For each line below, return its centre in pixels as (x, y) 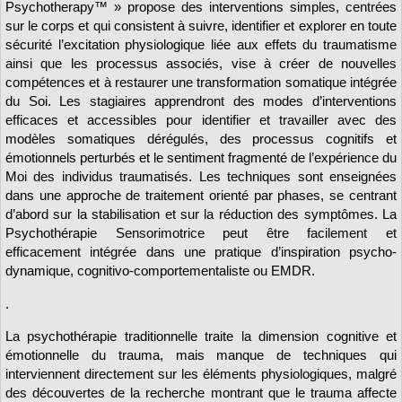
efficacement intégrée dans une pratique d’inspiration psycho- (201, 252)
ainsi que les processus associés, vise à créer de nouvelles (201, 64)
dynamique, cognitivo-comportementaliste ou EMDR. (160, 271)
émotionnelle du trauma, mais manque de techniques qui (201, 355)
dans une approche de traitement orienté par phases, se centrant (201, 196)
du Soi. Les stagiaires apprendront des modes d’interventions (201, 101)
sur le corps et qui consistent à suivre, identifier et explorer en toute (201, 26)
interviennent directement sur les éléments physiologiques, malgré (201, 374)
